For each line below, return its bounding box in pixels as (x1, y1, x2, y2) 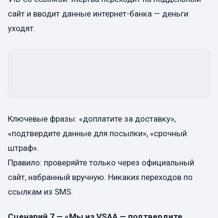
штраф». (8, 143, 39, 153)
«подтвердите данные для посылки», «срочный (8, 128, 187, 138)
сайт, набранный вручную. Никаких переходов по (8, 172, 193, 182)
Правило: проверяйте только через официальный (8, 157, 194, 167)
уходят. (8, 23, 36, 33)
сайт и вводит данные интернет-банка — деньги (8, 8, 188, 18)
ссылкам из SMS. (8, 186, 73, 197)
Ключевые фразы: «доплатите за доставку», (8, 113, 176, 124)
